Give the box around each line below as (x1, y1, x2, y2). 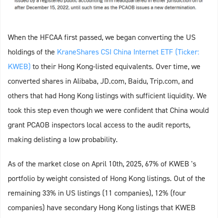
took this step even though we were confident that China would (8, 105, 209, 116)
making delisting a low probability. (8, 134, 118, 145)
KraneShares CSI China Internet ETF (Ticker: (57, 47, 199, 57)
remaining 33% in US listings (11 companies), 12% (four (8, 188, 186, 199)
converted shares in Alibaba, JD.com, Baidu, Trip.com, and (8, 76, 193, 87)
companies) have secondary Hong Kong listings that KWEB (8, 202, 196, 213)
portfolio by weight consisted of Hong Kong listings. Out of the (8, 173, 205, 184)
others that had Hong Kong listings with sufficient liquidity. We (8, 91, 207, 101)
